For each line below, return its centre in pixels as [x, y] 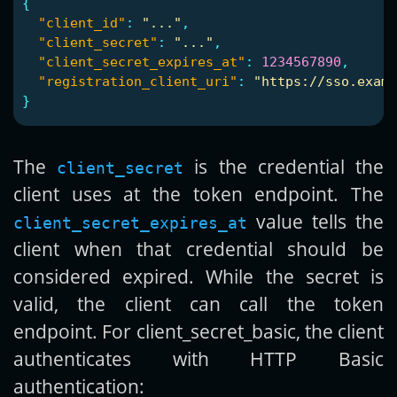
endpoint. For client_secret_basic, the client [198, 331]
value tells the [315, 222]
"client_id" [82, 23]
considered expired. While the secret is [198, 276]
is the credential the [284, 167]
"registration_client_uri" [138, 82]
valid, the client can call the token [198, 304]
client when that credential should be [198, 249]
